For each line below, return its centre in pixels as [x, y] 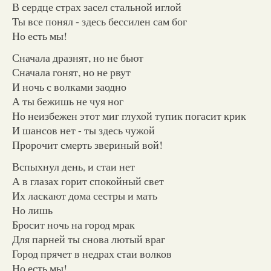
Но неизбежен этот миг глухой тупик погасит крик [129, 115]
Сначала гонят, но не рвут [71, 72]
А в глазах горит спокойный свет [88, 181]
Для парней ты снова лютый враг [89, 239]
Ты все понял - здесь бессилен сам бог [100, 21]
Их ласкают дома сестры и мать [85, 195]
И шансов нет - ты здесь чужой [83, 130]
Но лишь [32, 210]
